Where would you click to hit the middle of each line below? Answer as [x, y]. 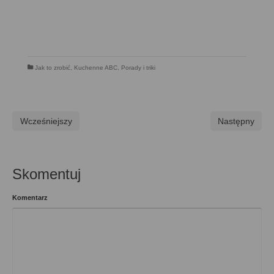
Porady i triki [138, 68]
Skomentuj [46, 174]
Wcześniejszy [46, 121]
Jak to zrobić [53, 68]
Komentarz [30, 198]
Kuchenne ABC [96, 68]
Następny [236, 121]
